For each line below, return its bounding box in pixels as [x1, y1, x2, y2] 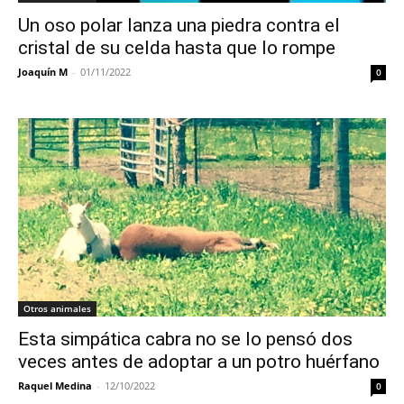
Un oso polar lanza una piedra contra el [18, 14, 340, 36]
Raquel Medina [18, 378, 92, 392]
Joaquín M [18, 64, 68, 78]
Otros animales [23, 301, 91, 315]
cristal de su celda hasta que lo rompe [18, 36, 335, 59]
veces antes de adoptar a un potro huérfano [18, 350, 380, 372]
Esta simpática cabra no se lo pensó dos [18, 327, 353, 350]
